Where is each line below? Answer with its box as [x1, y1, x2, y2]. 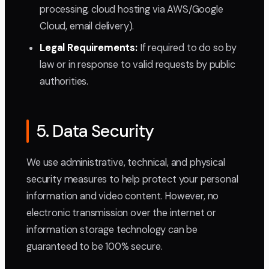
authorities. [40, 74, 89, 88]
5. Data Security [36, 119, 154, 142]
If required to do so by [137, 41, 237, 54]
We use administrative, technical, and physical [26, 156, 225, 169]
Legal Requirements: [40, 41, 138, 54]
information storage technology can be [26, 223, 198, 236]
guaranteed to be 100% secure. [26, 240, 163, 253]
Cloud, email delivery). [40, 19, 134, 32]
